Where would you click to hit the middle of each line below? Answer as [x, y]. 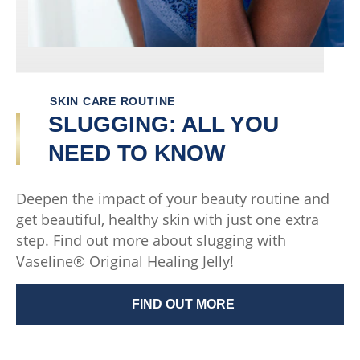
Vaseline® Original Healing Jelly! [125, 262]
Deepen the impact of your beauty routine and [173, 199]
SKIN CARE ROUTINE [113, 102]
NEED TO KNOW [137, 153]
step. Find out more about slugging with [151, 241]
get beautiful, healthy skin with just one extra [168, 220]
